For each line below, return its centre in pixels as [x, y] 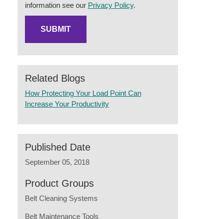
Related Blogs [55, 78]
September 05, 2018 [57, 162]
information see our [56, 5]
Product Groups [59, 183]
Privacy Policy [110, 5]
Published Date [57, 147]
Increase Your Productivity [67, 104]
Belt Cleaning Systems [61, 198]
